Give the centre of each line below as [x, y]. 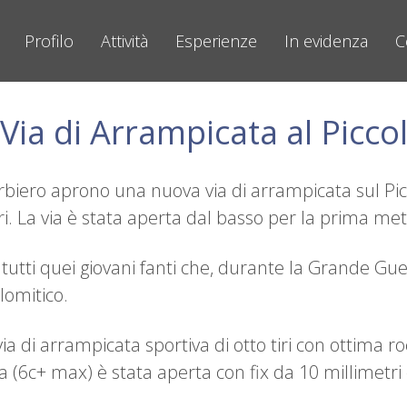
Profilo [49, 41]
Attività [124, 41]
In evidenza [326, 41]
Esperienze [216, 41]
